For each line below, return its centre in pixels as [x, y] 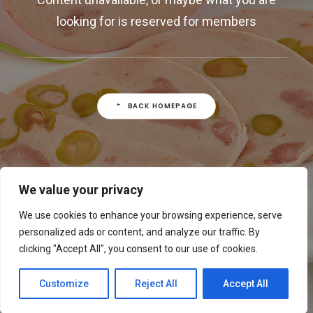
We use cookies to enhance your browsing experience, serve [151, 215]
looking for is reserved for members [156, 21]
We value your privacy [81, 190]
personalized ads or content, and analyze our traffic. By [139, 232]
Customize [64, 284]
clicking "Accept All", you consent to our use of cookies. [138, 249]
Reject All [156, 284]
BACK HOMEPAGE [163, 106]
